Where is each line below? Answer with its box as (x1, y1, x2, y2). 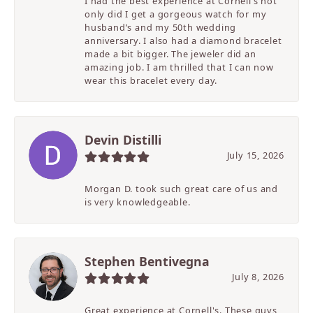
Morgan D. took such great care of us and (85, 182, 279, 196)
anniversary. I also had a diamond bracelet (85, 34, 282, 48)
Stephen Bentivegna (85, 253, 210, 270)
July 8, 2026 (232, 270, 284, 284)
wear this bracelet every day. (85, 74, 218, 87)
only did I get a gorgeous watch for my (85, 8, 267, 21)
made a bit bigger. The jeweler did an (85, 48, 256, 61)
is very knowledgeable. (85, 196, 191, 209)
